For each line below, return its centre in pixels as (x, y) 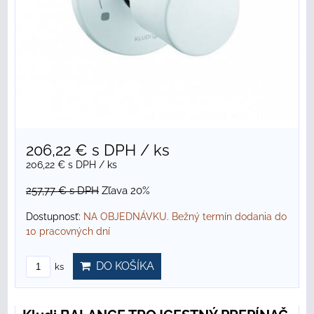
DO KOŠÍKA (122, 266)
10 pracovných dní (68, 232)
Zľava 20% (126, 191)
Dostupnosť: (55, 217)
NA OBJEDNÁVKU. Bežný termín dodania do (185, 217)
